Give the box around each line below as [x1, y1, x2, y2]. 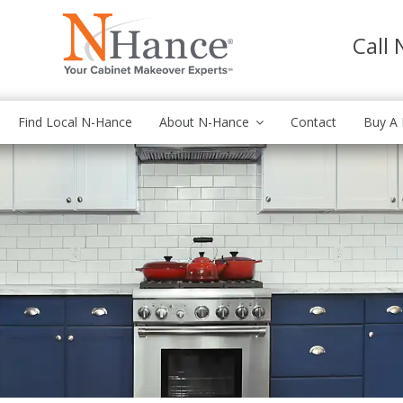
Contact [291, 113, 336, 130]
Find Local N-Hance [18, 113, 132, 130]
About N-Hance [159, 113, 249, 130]
